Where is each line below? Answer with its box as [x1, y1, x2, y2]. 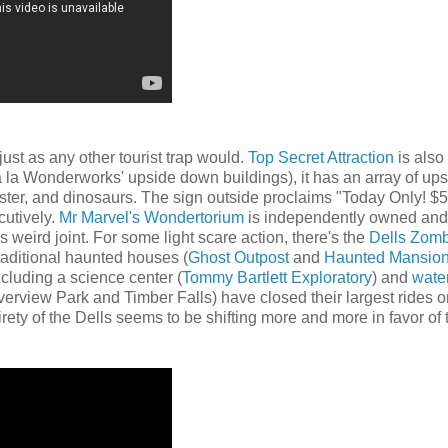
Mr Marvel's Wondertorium [59, 208, 244, 226]
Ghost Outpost [188, 248, 289, 266]
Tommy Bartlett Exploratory [182, 268, 372, 286]
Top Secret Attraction [248, 148, 394, 166]
